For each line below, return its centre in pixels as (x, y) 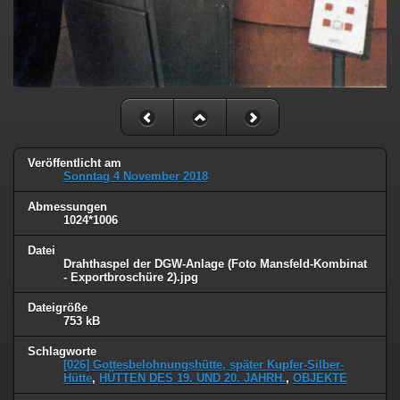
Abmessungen (67, 206)
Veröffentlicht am (75, 163)
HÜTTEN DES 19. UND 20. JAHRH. (192, 378)
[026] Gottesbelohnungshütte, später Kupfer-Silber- (204, 364)
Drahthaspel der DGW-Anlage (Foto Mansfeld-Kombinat (215, 263)
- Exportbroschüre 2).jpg (131, 277)
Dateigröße (58, 307)
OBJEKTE (320, 378)
